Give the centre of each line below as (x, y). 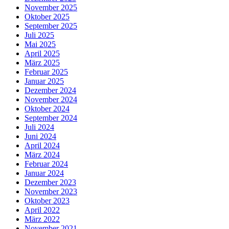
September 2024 (51, 118)
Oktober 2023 (47, 200)
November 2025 (51, 7)
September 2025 (51, 26)
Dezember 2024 (50, 90)
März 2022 (42, 219)
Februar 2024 (46, 164)
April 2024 (42, 145)
